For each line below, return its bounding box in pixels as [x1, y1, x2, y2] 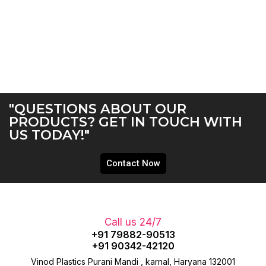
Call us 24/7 [104, 216, 161, 228]
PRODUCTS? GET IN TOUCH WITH [9, 113, 242, 130]
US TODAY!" [9, 126, 90, 143]
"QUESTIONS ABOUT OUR [9, 100, 186, 117]
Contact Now [106, 157, 160, 169]
